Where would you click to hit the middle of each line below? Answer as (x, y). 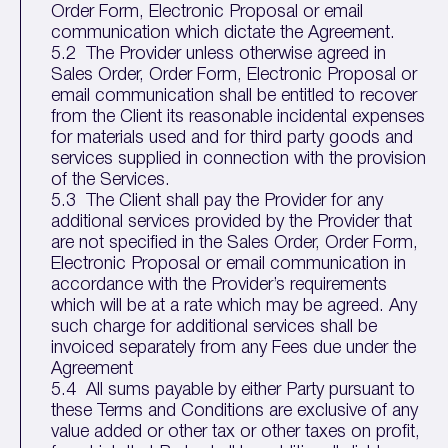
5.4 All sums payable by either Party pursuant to (233, 390)
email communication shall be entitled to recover (234, 96)
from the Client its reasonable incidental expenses (238, 117)
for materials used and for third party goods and (232, 138)
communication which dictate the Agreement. (223, 33)
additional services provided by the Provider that (232, 222)
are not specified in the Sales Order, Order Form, (235, 243)
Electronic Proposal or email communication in (229, 264)
